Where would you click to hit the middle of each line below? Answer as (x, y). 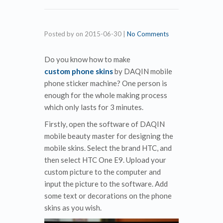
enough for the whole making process (106, 95)
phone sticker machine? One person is (106, 83)
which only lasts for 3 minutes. (94, 107)
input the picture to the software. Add (106, 184)
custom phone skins (79, 71)
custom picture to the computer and (103, 172)
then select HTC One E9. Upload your (105, 160)
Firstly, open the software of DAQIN (105, 124)
